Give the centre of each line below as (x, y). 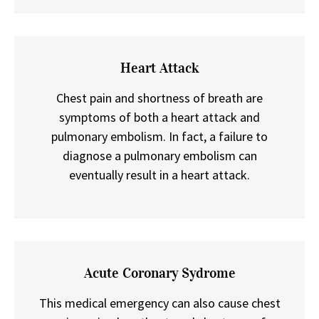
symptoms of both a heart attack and (159, 117)
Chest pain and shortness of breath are (159, 98)
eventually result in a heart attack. (159, 174)
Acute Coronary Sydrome (159, 272)
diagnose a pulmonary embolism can (159, 155)
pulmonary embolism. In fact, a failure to (159, 136)
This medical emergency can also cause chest (159, 303)
